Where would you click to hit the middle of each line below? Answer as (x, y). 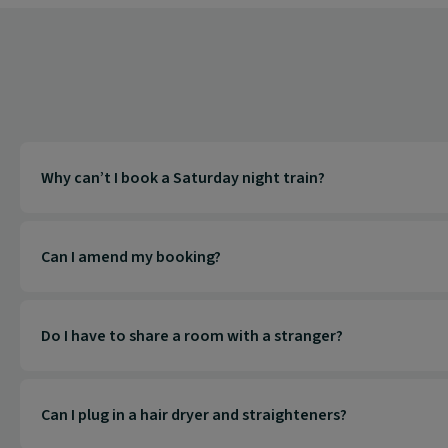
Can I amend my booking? (131, 256)
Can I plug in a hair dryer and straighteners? (194, 414)
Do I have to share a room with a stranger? (192, 335)
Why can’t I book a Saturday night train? (183, 177)
